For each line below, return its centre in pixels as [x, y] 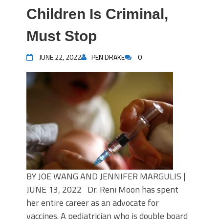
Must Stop [62, 36]
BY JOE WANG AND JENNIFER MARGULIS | [106, 176]
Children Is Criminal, [97, 14]
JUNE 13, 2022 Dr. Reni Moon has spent [102, 189]
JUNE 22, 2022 [60, 57]
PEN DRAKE [108, 57]
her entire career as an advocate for [93, 203]
